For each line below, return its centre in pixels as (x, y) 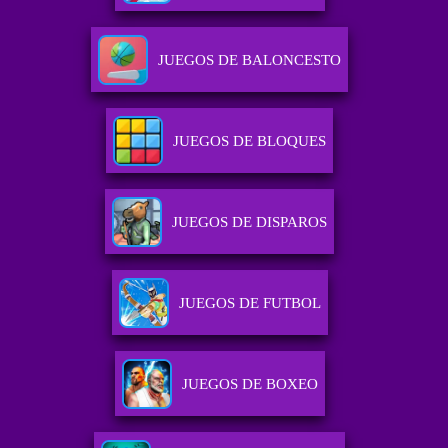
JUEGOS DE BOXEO (249, 384)
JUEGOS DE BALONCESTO (250, 60)
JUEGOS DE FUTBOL (249, 303)
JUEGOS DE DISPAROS (250, 222)
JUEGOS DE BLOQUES (250, 141)
